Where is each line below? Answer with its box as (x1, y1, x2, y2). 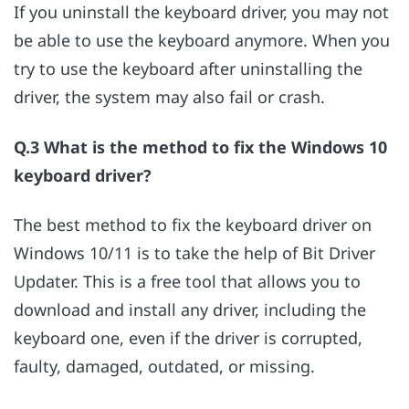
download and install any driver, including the (14, 298, 366, 320)
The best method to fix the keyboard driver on (14, 213, 372, 236)
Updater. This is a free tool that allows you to (14, 269, 361, 292)
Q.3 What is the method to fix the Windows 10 (14, 135, 387, 158)
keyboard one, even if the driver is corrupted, (14, 326, 362, 349)
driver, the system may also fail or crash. (14, 86, 325, 109)
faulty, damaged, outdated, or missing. (14, 354, 315, 377)
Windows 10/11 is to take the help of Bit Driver (14, 241, 375, 264)
